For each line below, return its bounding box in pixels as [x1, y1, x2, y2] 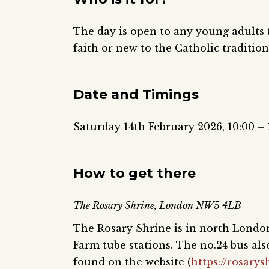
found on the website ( [73, 255, 191, 268]
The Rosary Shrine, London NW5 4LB [73, 199, 241, 211]
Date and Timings [73, 86, 199, 103]
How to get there [73, 165, 196, 181]
